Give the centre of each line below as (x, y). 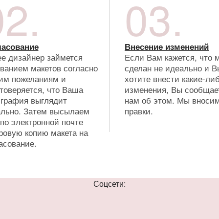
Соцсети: (109, 183)
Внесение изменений (167, 46)
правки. (139, 110)
